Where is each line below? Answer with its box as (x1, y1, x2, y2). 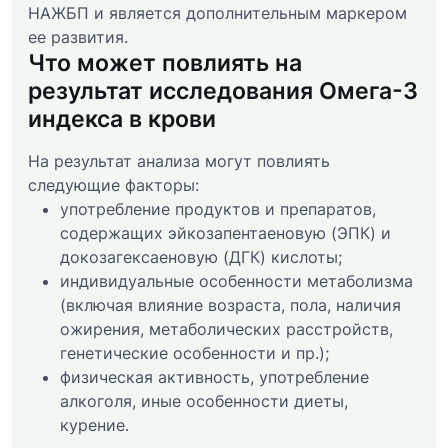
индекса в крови (28, 103, 216, 133)
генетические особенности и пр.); (60, 342, 329, 363)
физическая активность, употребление (60, 366, 369, 387)
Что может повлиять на (28, 47, 302, 77)
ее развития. (28, 26, 128, 47)
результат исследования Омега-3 (28, 75, 418, 105)
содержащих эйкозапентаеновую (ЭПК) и (60, 222, 391, 243)
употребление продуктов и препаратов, (60, 198, 376, 219)
